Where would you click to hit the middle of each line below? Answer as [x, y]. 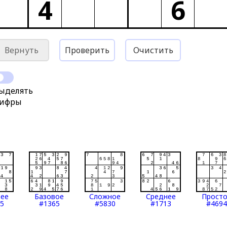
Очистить [153, 50]
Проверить [87, 50]
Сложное [105, 196]
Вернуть [21, 50]
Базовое [49, 196]
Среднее [161, 196]
